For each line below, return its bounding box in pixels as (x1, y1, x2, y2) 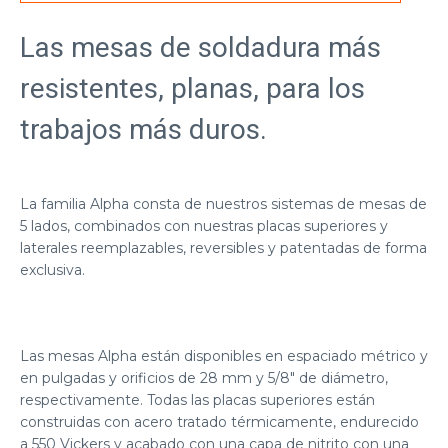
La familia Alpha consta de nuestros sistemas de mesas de (20, 195, 427, 214)
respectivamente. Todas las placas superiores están (20, 391, 375, 410)
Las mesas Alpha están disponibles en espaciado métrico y (20, 347, 428, 366)
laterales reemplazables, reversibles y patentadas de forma (20, 239, 427, 258)
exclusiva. (20, 261, 85, 280)
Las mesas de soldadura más (20, 31, 381, 65)
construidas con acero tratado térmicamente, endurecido (20, 413, 419, 432)
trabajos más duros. (20, 113, 267, 147)
